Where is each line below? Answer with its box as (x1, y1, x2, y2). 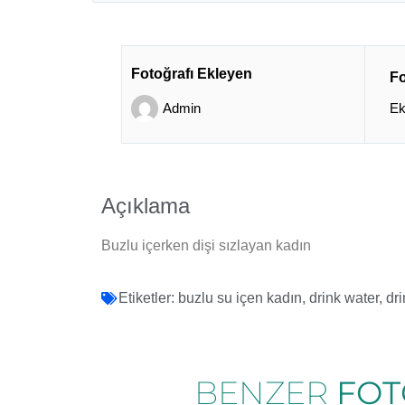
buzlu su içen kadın (178, 290, 302, 306)
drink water (309, 290, 379, 306)
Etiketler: (118, 290, 174, 306)
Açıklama (101, 193, 190, 218)
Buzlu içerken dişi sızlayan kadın (101, 237, 311, 253)
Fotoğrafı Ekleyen (131, 66, 253, 82)
